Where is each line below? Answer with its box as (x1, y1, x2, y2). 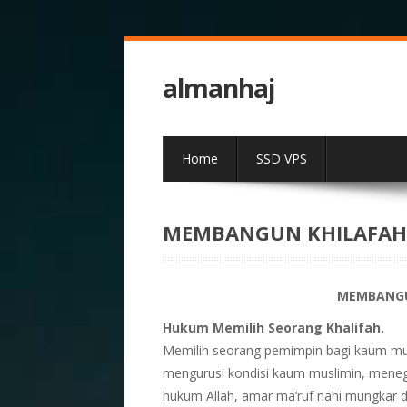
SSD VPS (255, 150, 307, 167)
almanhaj (162, 71, 274, 105)
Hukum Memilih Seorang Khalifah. (162, 319, 384, 336)
